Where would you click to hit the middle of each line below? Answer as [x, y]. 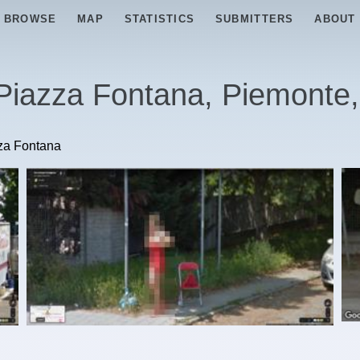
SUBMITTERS [254, 19]
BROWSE [30, 19]
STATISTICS [160, 19]
